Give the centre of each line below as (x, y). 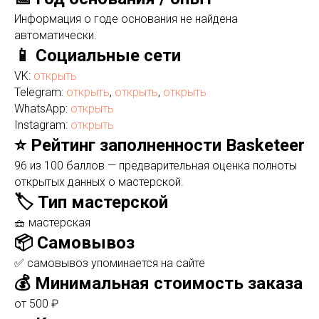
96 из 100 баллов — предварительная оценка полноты (156, 166)
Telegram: (40, 92)
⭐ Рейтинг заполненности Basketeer (159, 145)
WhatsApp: (42, 109)
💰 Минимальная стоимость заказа (158, 283)
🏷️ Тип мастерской (91, 202)
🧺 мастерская (52, 223)
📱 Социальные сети (98, 56)
